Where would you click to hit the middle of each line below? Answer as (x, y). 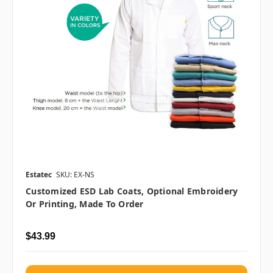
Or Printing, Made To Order (85, 204)
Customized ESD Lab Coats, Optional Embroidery (132, 191)
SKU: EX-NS (75, 174)
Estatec (39, 174)
